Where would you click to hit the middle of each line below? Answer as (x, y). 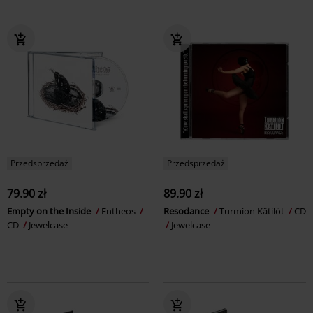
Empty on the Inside (50, 211)
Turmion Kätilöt (253, 211)
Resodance (187, 211)
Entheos (119, 211)
